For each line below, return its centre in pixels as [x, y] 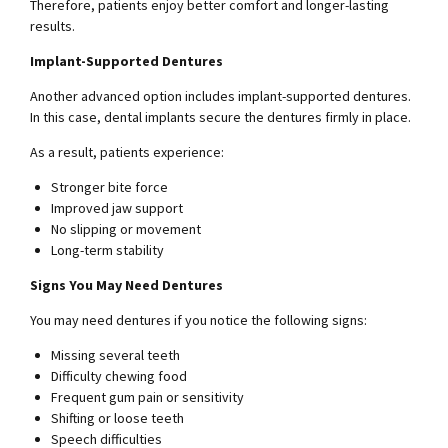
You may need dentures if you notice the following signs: [198, 320]
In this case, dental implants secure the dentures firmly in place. [220, 117]
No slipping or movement [126, 229]
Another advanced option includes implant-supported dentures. [220, 96]
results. [52, 26]
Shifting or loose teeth [117, 418]
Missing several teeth [115, 355]
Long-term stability [107, 250]
